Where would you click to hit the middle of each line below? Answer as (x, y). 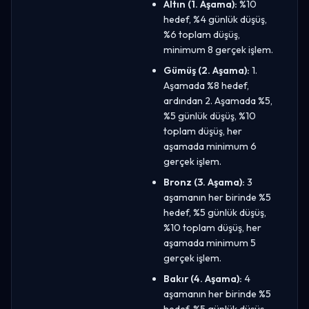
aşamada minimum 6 (210, 146)
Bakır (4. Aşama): (203, 278)
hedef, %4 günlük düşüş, (215, 19)
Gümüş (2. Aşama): (207, 70)
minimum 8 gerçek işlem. (218, 49)
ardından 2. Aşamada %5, (218, 100)
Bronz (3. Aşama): (204, 182)
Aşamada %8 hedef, (206, 85)
